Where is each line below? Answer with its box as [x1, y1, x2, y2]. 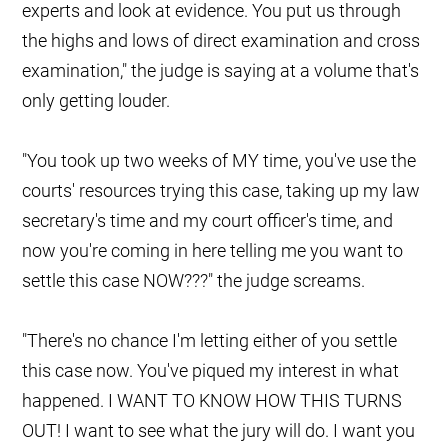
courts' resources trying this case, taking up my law [22, 180, 421, 202]
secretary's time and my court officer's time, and [22, 210, 394, 232]
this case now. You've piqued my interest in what [22, 360, 400, 382]
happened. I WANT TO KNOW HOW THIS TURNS [22, 390, 403, 412]
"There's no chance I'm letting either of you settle [22, 330, 398, 352]
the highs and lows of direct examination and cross [22, 30, 421, 52]
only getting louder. [22, 90, 171, 112]
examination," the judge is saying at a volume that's [22, 60, 420, 82]
